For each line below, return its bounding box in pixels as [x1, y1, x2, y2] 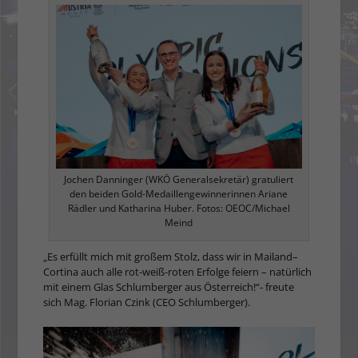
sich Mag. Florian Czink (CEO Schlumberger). [43, 295, 251, 310]
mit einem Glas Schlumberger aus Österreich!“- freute [43, 280, 295, 295]
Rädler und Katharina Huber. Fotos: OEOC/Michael [67, 201, 290, 216]
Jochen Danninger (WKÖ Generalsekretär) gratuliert [64, 173, 294, 187]
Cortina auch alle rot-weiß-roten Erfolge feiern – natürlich [43, 265, 312, 280]
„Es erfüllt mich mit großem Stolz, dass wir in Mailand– [43, 249, 299, 265]
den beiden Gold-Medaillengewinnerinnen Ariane [70, 187, 288, 201]
